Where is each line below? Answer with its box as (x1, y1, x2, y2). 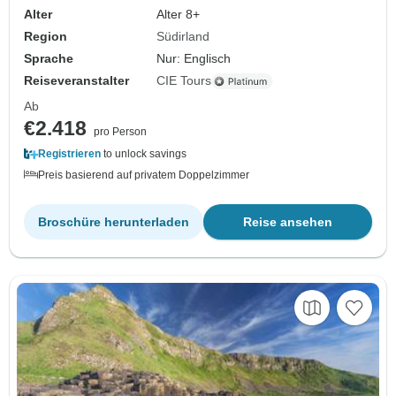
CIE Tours (156, 73, 212, 88)
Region (24, 29, 67, 44)
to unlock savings (101, 148, 187, 161)
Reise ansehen (243, 215, 332, 230)
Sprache (24, 51, 73, 66)
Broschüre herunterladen (38, 215, 189, 230)
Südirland (156, 29, 210, 44)
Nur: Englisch (156, 51, 232, 66)
